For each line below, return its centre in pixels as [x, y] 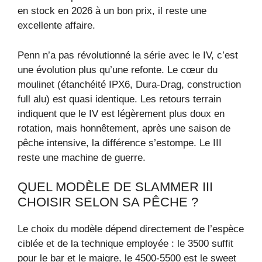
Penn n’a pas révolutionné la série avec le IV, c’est [128, 55]
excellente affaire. [56, 26]
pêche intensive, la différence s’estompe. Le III [120, 143]
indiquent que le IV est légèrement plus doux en [121, 113]
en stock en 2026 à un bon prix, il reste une [112, 11]
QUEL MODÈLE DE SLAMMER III [115, 187]
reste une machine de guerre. [82, 157]
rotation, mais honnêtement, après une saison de [124, 128]
